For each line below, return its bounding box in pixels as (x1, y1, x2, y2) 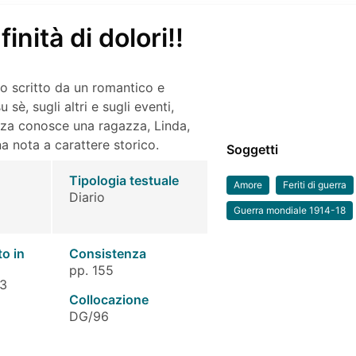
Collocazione (68, 292, 149, 308)
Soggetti (226, 141, 279, 157)
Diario (68, 189, 105, 205)
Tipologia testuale (68, 172, 179, 188)
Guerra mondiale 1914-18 (234, 204, 346, 216)
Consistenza (68, 246, 146, 261)
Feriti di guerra (283, 179, 347, 191)
